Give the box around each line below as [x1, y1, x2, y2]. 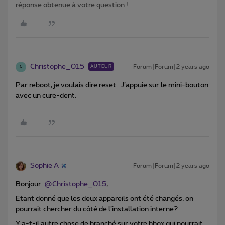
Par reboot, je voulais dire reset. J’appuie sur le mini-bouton [16, 81, 208, 89]
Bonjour [16, 180, 44, 188]
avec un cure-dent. [16, 92, 76, 99]
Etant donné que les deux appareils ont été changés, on [16, 195, 193, 202]
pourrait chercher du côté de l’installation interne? [16, 205, 178, 213]
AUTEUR [90, 64, 112, 69]
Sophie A [30, 162, 59, 169]
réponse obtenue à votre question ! [16, 1, 128, 9]
